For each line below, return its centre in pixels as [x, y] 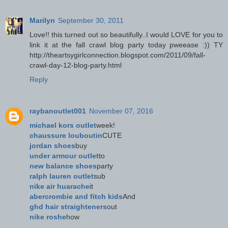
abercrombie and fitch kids [76, 196]
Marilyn [42, 20]
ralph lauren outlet [62, 176]
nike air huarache [60, 186]
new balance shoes [63, 166]
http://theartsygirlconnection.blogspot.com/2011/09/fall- [118, 55]
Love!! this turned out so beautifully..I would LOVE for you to [126, 34]
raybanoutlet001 [58, 111]
